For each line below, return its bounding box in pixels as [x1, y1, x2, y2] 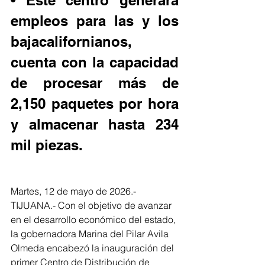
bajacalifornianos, [11, 33, 132, 50]
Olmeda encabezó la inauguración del [11, 242, 176, 254]
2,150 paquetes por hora [11, 95, 179, 112]
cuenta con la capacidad [11, 54, 179, 70]
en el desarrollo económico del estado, [11, 214, 178, 225]
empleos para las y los [11, 12, 179, 29]
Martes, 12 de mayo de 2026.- [11, 185, 138, 197]
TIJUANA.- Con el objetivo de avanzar [11, 199, 174, 211]
